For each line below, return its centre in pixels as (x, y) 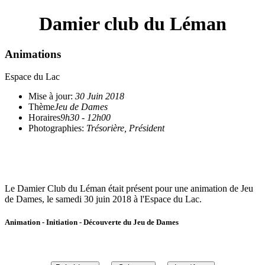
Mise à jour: (52, 96)
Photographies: (57, 128)
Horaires (44, 117)
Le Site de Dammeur (43, 148)
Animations (33, 54)
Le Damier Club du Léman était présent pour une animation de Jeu (129, 188)
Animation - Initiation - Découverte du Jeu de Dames (92, 222)
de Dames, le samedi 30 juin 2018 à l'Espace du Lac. (103, 199)
